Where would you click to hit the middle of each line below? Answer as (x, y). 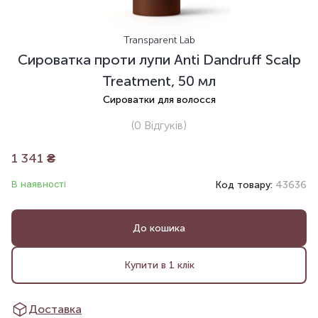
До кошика (159, 228)
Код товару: (245, 185)
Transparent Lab (159, 40)
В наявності (39, 184)
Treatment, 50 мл (159, 81)
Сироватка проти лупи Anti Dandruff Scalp (159, 60)
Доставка (55, 309)
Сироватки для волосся (159, 100)
